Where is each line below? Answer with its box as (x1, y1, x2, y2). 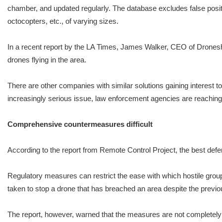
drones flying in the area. (7, 55, 86, 64)
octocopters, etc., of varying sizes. (7, 16, 118, 25)
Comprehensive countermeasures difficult (7, 119, 153, 128)
